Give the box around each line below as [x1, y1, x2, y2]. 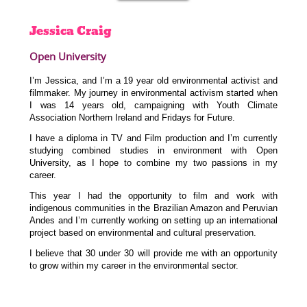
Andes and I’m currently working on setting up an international [29, 215, 278, 226]
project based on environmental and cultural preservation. [29, 228, 257, 238]
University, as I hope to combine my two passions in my [29, 157, 278, 168]
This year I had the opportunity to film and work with [29, 191, 278, 201]
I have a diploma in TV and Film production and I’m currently [29, 132, 278, 143]
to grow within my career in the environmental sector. [29, 260, 239, 271]
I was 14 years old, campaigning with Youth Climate [29, 99, 278, 110]
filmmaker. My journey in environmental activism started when [29, 87, 278, 98]
